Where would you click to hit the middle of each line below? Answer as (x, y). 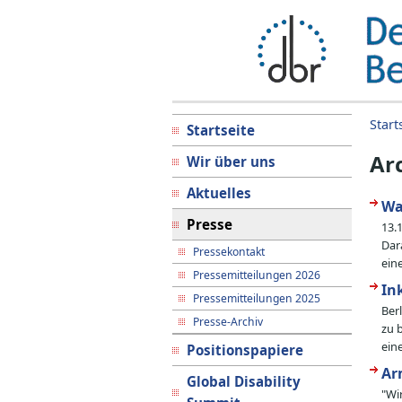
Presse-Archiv (228, 322)
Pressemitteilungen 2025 (257, 298)
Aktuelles (219, 193)
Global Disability (244, 381)
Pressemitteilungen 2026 (257, 275)
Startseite (221, 130)
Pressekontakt (229, 252)
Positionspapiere (245, 350)
